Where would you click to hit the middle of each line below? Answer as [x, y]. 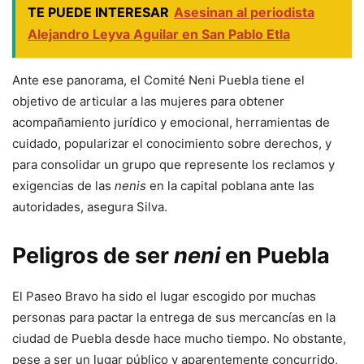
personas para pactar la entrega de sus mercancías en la [174, 318]
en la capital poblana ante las [230, 186]
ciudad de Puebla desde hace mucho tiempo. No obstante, [179, 339]
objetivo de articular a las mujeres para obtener [148, 102]
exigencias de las [63, 186]
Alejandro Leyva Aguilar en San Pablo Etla [159, 35]
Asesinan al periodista [244, 13]
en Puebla [275, 256]
